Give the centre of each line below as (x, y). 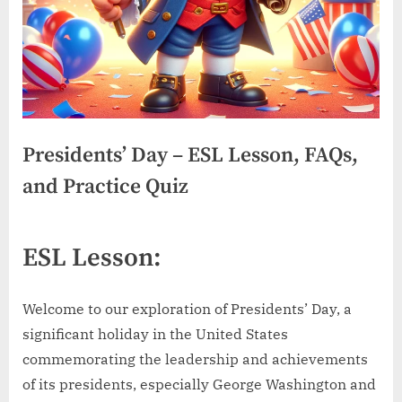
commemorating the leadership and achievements (195, 359)
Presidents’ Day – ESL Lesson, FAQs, (190, 156)
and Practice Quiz (105, 188)
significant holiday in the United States (155, 334)
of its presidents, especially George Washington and (199, 385)
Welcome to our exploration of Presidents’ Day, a (187, 309)
